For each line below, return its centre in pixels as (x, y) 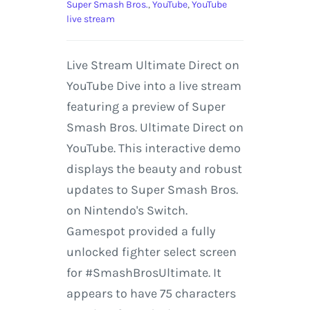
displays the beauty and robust (154, 169)
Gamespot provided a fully (140, 231)
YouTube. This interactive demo (153, 148)
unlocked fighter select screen (151, 252)
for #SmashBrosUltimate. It (144, 273)
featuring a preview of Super (146, 107)
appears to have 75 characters (151, 294)
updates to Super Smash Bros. (152, 190)
